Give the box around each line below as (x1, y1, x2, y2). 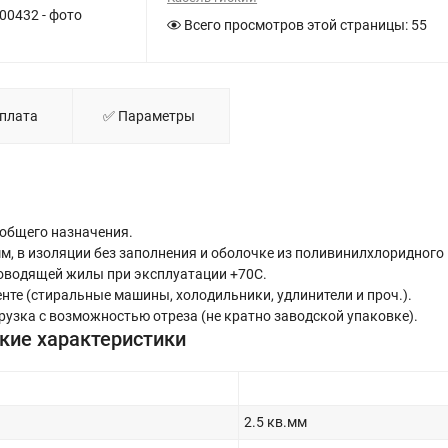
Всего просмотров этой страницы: (181, 16, 412, 33)
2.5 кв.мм (244, 413, 307, 430)
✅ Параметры (103, 107, 195, 124)
